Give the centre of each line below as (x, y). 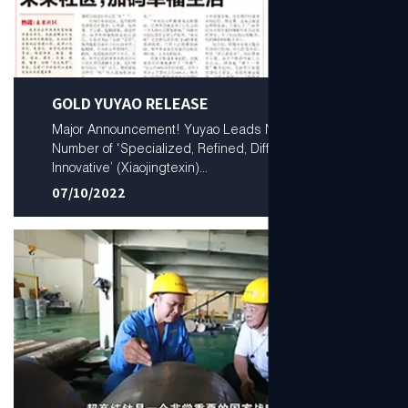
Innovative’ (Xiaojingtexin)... (129, 167)
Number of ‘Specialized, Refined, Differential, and (197, 148)
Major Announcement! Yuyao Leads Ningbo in (186, 129)
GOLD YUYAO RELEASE (130, 103)
